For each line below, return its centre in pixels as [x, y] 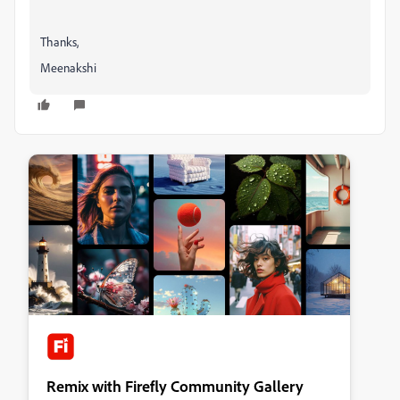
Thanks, [59, 41]
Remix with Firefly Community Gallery [175, 385]
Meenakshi [68, 67]
